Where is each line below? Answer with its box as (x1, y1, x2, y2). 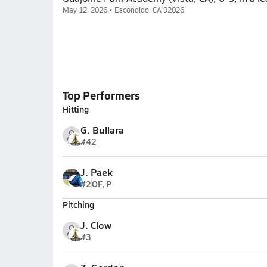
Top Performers (62, 88, 140, 103)
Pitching (62, 198, 94, 210)
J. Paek (80, 165, 113, 179)
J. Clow (80, 218, 111, 232)
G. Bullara (80, 123, 124, 136)
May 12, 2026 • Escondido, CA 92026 (62, 5, 184, 14)
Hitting (62, 103, 89, 115)
